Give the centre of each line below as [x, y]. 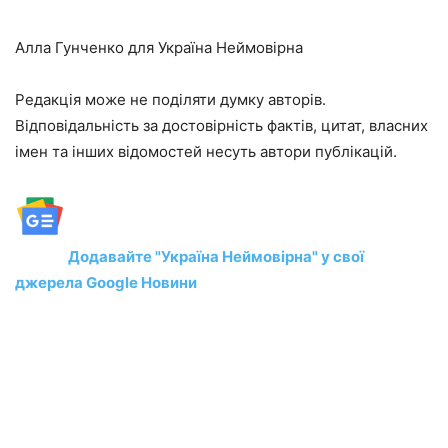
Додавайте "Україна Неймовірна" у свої [214, 256]
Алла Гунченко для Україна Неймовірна [159, 47]
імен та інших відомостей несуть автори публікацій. [206, 151]
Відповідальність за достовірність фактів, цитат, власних [221, 125]
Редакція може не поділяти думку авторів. [170, 99]
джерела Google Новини [106, 282]
